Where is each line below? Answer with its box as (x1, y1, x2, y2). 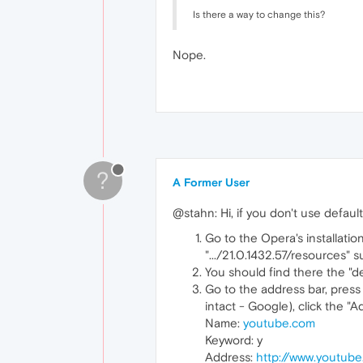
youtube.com (243, 315, 315, 330)
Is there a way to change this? (193, 8, 325, 20)
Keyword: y (205, 332, 263, 347)
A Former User (173, 175, 250, 189)
